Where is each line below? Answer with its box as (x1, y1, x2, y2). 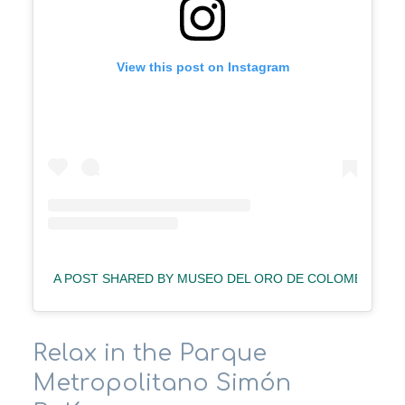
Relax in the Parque (33, 339, 267, 366)
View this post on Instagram (116, 59, 289, 74)
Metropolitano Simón (33, 369, 291, 396)
